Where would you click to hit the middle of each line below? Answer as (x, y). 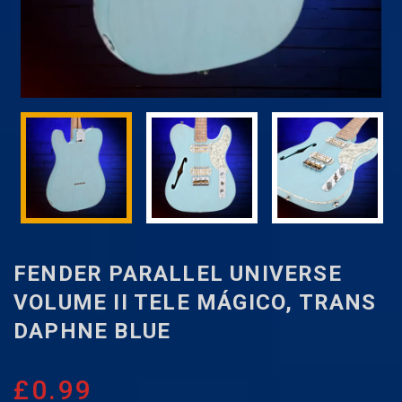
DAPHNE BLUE (92, 332)
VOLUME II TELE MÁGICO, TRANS (195, 303)
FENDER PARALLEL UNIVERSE (178, 274)
